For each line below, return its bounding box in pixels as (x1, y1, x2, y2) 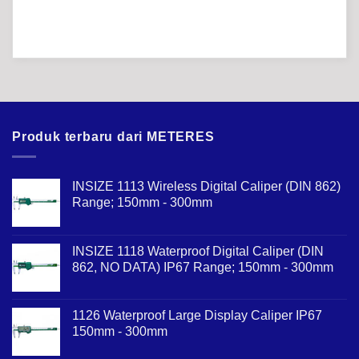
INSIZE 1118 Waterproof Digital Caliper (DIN (72, 244, 324, 258)
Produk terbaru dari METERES (12, 130, 215, 144)
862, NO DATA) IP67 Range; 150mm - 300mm (72, 260, 333, 274)
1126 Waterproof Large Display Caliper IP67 (72, 308, 322, 322)
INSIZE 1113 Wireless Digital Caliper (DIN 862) (72, 179, 341, 193)
